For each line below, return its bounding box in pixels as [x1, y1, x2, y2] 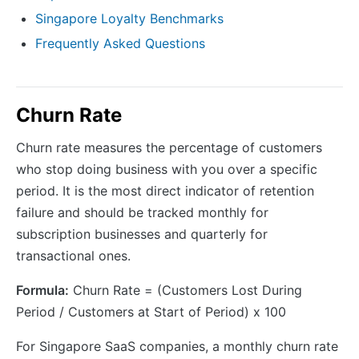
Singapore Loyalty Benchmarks [35, 10, 224, 26]
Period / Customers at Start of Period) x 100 [16, 303, 286, 320]
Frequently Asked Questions [35, 34, 205, 51]
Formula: [16, 281, 69, 298]
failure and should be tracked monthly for [16, 204, 268, 220]
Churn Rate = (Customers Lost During [69, 281, 302, 298]
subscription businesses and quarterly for [16, 225, 268, 242]
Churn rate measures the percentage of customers [16, 139, 322, 155]
